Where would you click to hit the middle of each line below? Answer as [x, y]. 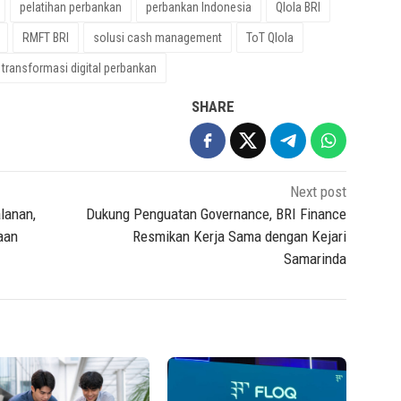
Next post [319, 191]
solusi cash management [158, 37]
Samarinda [316, 258]
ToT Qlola [270, 37]
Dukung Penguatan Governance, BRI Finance [217, 213]
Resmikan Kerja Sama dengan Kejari [240, 236]
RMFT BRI [46, 37]
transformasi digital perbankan [79, 68]
